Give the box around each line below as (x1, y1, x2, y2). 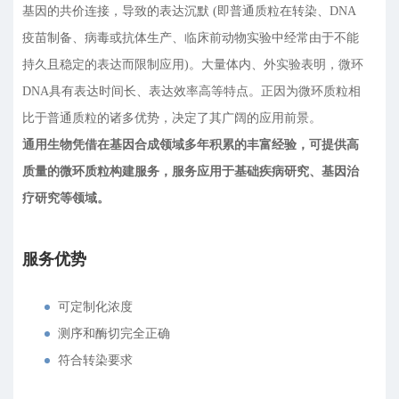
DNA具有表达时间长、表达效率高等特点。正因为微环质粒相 (22, 85, 361, 98)
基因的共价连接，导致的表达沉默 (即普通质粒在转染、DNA (22, 4, 356, 18)
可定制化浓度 (58, 300, 133, 313)
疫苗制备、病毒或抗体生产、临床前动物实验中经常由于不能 (22, 31, 359, 45)
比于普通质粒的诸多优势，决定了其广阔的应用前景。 (22, 111, 322, 125)
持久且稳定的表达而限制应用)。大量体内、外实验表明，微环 (22, 58, 363, 71)
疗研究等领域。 (22, 191, 110, 205)
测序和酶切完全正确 (58, 327, 170, 340)
